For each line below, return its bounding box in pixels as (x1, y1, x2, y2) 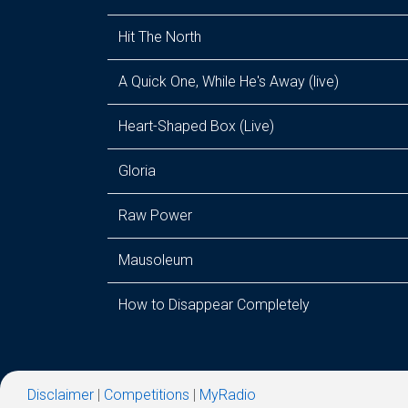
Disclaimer (27, 386, 94, 403)
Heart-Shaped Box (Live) (118, 117, 274, 135)
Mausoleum (118, 251, 193, 269)
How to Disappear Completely (118, 296, 310, 313)
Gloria (118, 162, 156, 179)
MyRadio (199, 386, 256, 403)
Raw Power (118, 207, 192, 224)
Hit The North (118, 28, 201, 46)
